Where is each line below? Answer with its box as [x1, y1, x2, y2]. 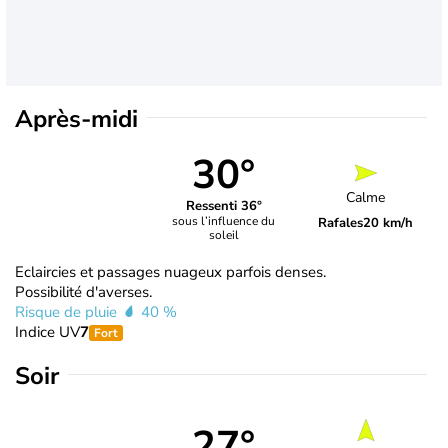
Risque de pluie [15, 301, 121, 322]
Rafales [318, 214, 364, 233]
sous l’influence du [172, 213, 276, 230]
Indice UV [15, 321, 80, 342]
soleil [208, 227, 239, 244]
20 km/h [363, 214, 414, 233]
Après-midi [15, 102, 138, 135]
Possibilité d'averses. [15, 281, 152, 302]
